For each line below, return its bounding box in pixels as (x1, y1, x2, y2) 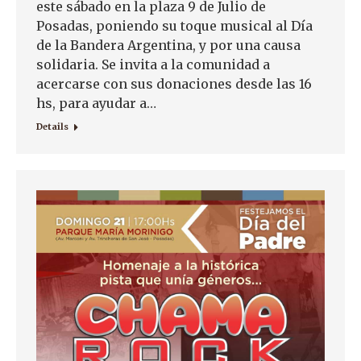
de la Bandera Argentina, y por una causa (36, 36, 301, 53)
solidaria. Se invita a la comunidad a (36, 56, 270, 73)
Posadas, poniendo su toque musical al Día (36, 17, 313, 34)
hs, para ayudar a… (36, 94, 156, 111)
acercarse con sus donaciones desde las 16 (36, 75, 312, 92)
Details (36, 120, 68, 132)
